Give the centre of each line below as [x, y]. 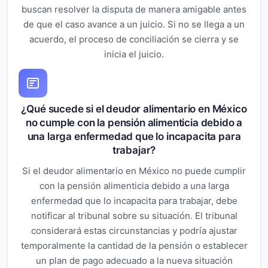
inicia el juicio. [134, 54]
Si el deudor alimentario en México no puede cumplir [134, 170]
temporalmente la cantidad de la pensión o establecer [134, 245]
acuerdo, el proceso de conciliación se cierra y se [134, 39]
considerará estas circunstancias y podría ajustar [134, 230]
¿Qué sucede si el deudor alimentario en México [134, 109]
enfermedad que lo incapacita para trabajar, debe [134, 200]
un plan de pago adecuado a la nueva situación [134, 260]
